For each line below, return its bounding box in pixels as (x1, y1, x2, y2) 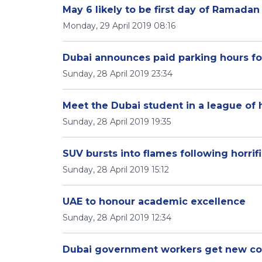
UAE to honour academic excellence (63, 196, 246, 207)
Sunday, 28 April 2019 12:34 (63, 212, 171, 223)
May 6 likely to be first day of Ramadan (63, 4, 260, 15)
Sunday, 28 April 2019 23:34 (63, 68, 173, 79)
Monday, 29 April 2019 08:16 (63, 20, 175, 31)
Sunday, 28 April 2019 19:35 (63, 116, 171, 127)
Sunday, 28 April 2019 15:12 (63, 164, 169, 175)
